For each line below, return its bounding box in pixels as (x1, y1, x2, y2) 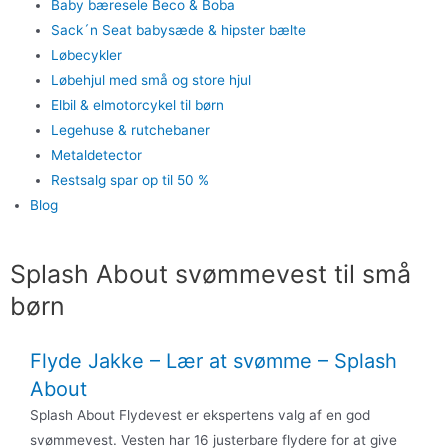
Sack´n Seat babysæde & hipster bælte (50, 21, 306, 38)
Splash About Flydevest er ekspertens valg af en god (30, 407, 370, 424)
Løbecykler (50, 46, 122, 63)
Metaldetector (50, 146, 142, 163)
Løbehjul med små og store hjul (50, 71, 251, 88)
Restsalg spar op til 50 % (50, 171, 209, 188)
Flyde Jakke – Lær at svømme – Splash (30, 349, 397, 374)
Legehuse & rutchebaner (50, 121, 210, 138)
